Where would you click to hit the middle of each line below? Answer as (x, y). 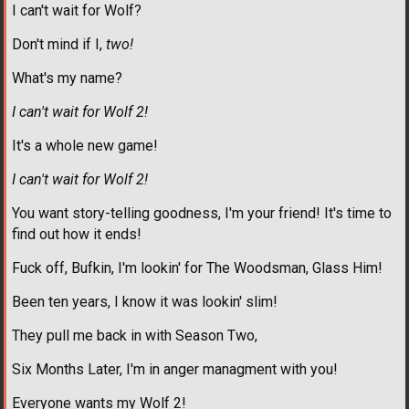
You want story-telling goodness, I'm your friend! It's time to (202, 214)
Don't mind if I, (59, 45)
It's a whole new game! (85, 146)
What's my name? (67, 79)
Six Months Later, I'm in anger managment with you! (175, 370)
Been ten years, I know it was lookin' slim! (145, 302)
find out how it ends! (77, 235)
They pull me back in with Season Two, (135, 336)
